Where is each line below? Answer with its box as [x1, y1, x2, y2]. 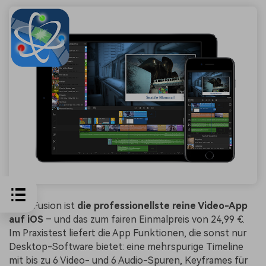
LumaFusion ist [9, 200, 77, 212]
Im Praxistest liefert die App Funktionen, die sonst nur [9, 227, 247, 239]
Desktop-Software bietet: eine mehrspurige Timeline [9, 241, 243, 253]
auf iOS [9, 214, 43, 226]
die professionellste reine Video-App [77, 200, 248, 212]
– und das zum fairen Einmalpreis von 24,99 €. [43, 214, 245, 226]
